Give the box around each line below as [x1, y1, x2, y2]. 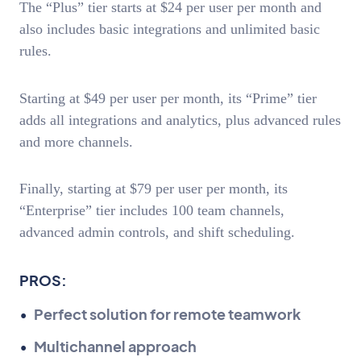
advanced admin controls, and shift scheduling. [19, 224, 295, 241]
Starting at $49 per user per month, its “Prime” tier [19, 89, 317, 106]
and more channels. [19, 133, 137, 150]
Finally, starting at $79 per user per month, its [19, 180, 288, 197]
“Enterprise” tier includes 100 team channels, [19, 202, 284, 219]
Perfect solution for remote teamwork [34, 304, 301, 323]
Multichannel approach [34, 336, 197, 355]
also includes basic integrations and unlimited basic [19, 21, 320, 38]
